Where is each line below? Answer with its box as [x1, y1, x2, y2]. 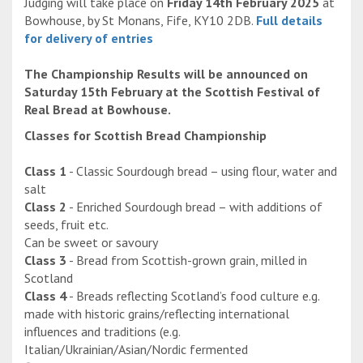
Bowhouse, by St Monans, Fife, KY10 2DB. [24, 12, 256, 29]
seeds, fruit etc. [24, 216, 109, 233]
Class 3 [24, 252, 66, 269]
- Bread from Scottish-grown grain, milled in [66, 252, 307, 269]
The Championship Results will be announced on [24, 66, 308, 83]
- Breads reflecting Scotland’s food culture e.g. [66, 288, 319, 305]
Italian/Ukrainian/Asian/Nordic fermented [24, 341, 248, 358]
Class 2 [24, 199, 66, 216]
